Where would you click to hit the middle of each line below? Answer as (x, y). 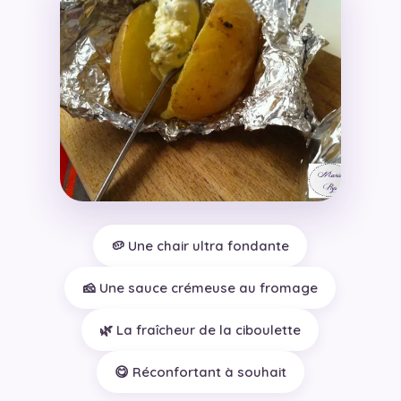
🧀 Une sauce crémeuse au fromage (200, 287)
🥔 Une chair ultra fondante (200, 245)
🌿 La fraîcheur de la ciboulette (200, 329)
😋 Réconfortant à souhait (200, 371)
